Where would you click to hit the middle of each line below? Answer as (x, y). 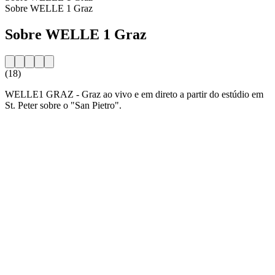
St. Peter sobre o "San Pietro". (63, 105)
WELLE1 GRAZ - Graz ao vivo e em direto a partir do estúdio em (134, 94)
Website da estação (41, 126)
